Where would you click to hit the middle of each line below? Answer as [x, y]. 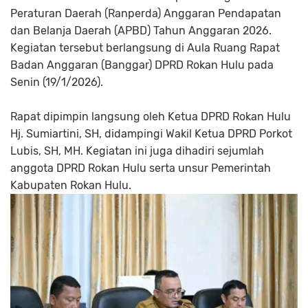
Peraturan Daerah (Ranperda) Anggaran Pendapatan [146, 13]
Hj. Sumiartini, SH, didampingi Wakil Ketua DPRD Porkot [151, 133]
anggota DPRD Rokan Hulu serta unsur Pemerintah [141, 168]
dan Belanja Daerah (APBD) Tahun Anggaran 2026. [141, 30]
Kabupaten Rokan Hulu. [71, 185]
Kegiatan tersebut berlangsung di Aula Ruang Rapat [145, 47]
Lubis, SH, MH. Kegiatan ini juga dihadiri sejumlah [137, 151]
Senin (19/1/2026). [57, 82]
